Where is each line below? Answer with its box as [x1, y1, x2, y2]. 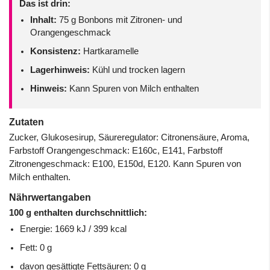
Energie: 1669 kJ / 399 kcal [20, 224, 127, 234]
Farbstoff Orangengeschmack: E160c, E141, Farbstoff [9, 145, 222, 155]
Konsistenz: [30, 46, 81, 56]
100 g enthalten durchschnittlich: [9, 207, 147, 218]
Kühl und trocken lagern [90, 64, 185, 75]
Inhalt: [30, 14, 57, 25]
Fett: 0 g [20, 242, 52, 253]
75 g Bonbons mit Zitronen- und [57, 14, 182, 25]
